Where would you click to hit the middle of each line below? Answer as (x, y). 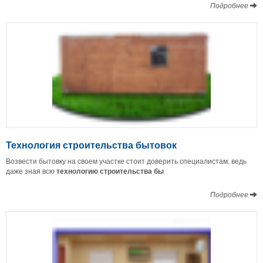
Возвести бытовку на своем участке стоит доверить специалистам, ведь (126, 161)
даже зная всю (31, 171)
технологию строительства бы (110, 171)
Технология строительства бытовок (91, 145)
